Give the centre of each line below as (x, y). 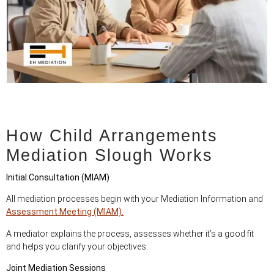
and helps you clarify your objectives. (77, 246)
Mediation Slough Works (109, 156)
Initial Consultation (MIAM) (58, 178)
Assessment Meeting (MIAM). (65, 212)
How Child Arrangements (112, 136)
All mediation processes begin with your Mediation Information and (135, 199)
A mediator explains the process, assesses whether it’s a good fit (130, 233)
